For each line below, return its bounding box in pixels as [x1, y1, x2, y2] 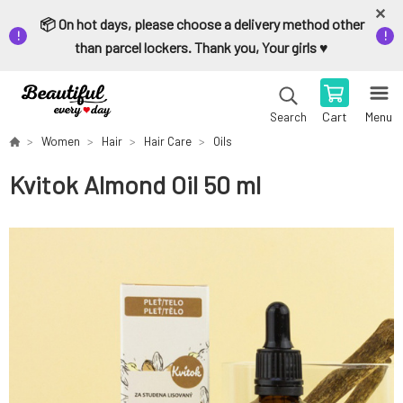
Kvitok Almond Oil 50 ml [9, 169, 261, 201]
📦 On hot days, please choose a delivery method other [39, 15, 364, 32]
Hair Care [144, 134, 192, 148]
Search [269, 110, 307, 124]
